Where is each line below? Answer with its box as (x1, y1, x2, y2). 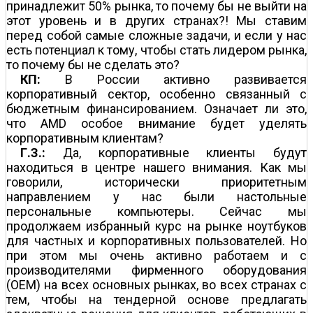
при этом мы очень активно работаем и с (6, 247, 307, 263)
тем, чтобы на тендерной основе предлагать (6, 291, 307, 307)
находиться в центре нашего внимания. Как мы (6, 159, 307, 175)
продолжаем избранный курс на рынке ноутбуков (6, 218, 307, 233)
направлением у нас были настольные (6, 189, 307, 204)
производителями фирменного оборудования (6, 262, 307, 277)
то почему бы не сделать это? (6, 57, 180, 72)
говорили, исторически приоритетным (6, 174, 307, 189)
